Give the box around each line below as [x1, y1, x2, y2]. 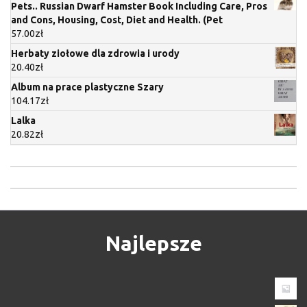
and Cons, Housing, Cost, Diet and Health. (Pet [11, 14, 223, 25]
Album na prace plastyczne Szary [11, 81, 164, 93]
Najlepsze [105, 231, 202, 255]
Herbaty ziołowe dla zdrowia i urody [11, 47, 180, 59]
